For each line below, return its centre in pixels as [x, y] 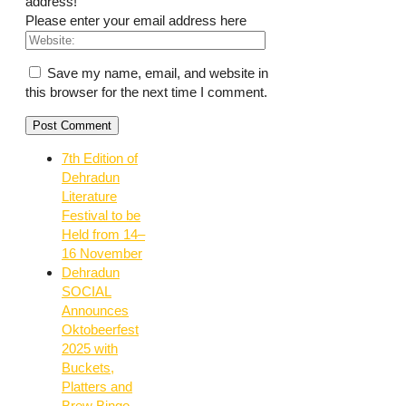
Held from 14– [103, 235]
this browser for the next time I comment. [146, 92]
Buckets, [88, 368]
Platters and [97, 387]
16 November [102, 254]
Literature [89, 197]
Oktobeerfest [100, 330]
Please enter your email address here [136, 21]
